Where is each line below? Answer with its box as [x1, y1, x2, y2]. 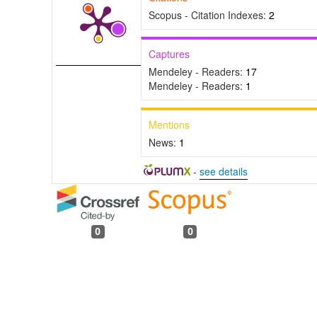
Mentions [149, 117, 190, 132]
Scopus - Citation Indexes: [149, 8, 269, 23]
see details [199, 164, 248, 179]
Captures [149, 47, 190, 62]
